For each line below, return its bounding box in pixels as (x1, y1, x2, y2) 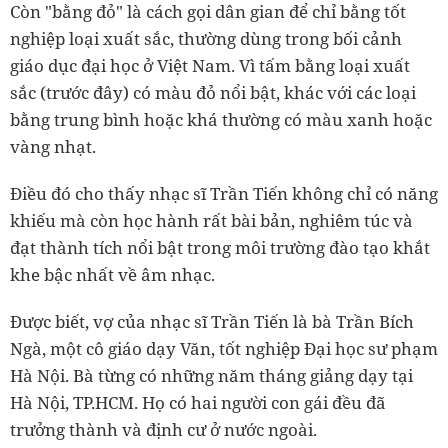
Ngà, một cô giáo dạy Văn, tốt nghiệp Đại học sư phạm (10, 336, 438, 360)
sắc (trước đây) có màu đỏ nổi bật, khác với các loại (10, 80, 416, 104)
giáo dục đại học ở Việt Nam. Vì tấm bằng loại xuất (10, 53, 410, 77)
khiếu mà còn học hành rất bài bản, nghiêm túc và (10, 208, 413, 232)
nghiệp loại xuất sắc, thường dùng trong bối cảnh (10, 26, 402, 50)
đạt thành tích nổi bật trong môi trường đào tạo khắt (10, 235, 430, 259)
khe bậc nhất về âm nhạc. (10, 262, 219, 286)
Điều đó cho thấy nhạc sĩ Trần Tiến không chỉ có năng (10, 181, 438, 205)
